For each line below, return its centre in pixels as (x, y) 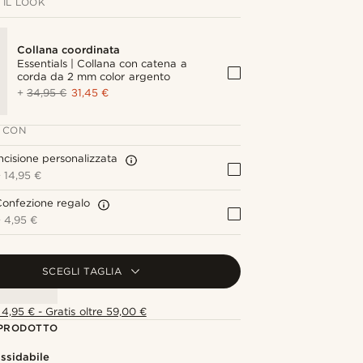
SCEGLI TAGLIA (82, 271)
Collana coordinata (69, 49)
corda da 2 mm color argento (94, 76)
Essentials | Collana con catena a (102, 63)
